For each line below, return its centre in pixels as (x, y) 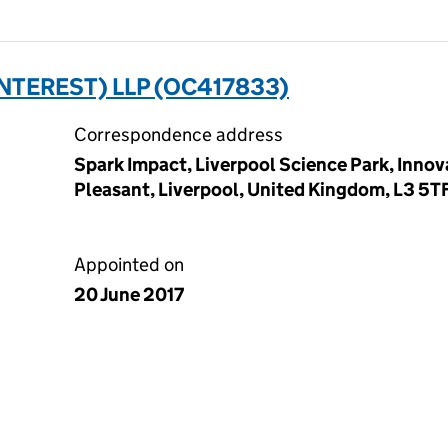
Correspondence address (178, 134)
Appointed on (129, 264)
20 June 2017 (129, 294)
